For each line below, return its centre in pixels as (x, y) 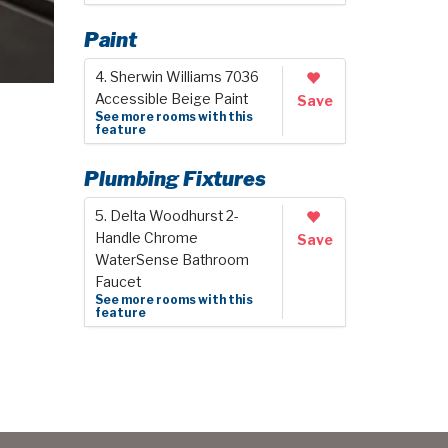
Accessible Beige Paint (171, 99)
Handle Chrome (146, 238)
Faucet (117, 282)
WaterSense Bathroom (171, 260)
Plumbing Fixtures (174, 179)
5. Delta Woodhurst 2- (166, 216)
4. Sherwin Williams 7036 (176, 77)
